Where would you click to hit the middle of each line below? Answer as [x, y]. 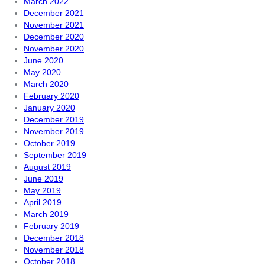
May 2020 [42, 72]
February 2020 [51, 96]
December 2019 [54, 119]
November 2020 [54, 49]
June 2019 [43, 179]
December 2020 [54, 37]
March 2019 [46, 214]
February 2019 [51, 226]
